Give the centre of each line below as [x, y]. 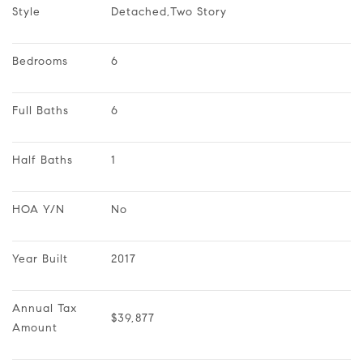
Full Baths [41, 110]
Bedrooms [40, 61]
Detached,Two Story [169, 11]
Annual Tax [47, 308]
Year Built [40, 258]
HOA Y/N [38, 209]
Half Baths [43, 160]
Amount [35, 327]
